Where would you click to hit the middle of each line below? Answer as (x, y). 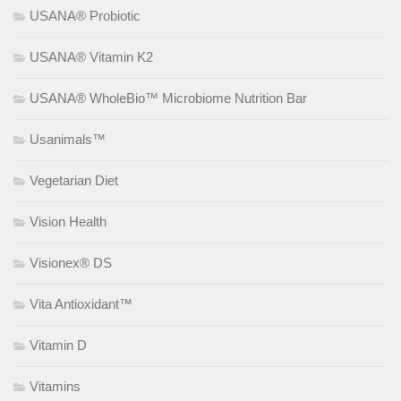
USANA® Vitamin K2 (91, 56)
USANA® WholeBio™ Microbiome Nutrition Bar (168, 98)
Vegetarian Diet (74, 180)
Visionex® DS (71, 262)
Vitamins (55, 386)
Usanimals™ (68, 139)
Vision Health (68, 221)
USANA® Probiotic (85, 15)
